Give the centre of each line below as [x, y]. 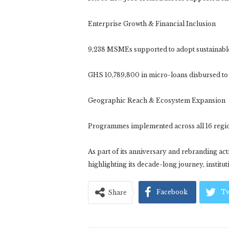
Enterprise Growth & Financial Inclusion [152, 24]
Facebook [172, 192]
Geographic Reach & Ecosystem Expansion [157, 101]
